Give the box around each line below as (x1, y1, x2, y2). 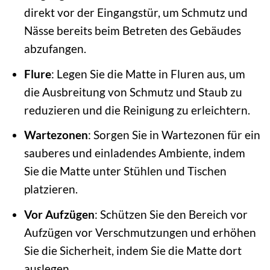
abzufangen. (24, 42, 86, 56)
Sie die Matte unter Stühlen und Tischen (24, 164, 227, 178)
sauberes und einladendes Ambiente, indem (24, 146, 245, 160)
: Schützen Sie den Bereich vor (94, 207, 248, 221)
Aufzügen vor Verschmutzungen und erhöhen (24, 225, 256, 239)
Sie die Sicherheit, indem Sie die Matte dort (24, 243, 242, 257)
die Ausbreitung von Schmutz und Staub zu (24, 84, 242, 99)
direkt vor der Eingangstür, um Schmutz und (24, 5, 248, 20)
